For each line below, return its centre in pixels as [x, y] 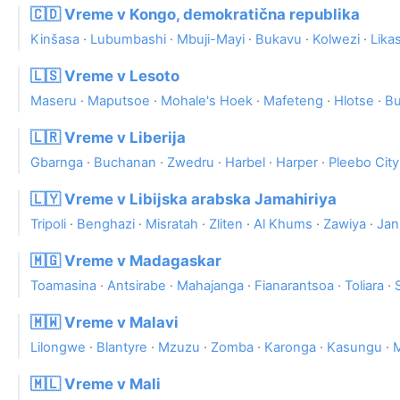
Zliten [226, 225]
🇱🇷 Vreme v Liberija [108, 138]
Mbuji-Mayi [211, 40]
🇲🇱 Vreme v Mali [96, 384]
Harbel [245, 163]
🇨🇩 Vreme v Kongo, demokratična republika [195, 15]
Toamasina [63, 286]
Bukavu [279, 40]
